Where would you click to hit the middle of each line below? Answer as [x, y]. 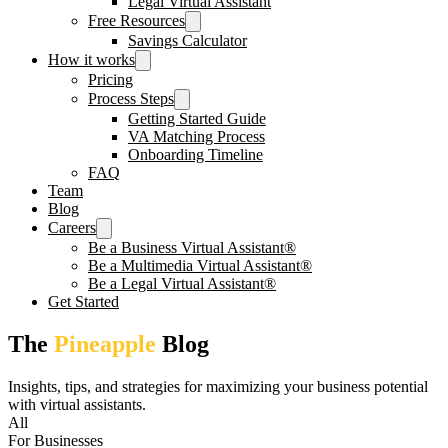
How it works [91, 59]
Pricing [110, 79]
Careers [72, 227]
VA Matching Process [196, 136]
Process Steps [131, 98]
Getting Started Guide [197, 118]
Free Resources [136, 20]
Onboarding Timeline [195, 154]
